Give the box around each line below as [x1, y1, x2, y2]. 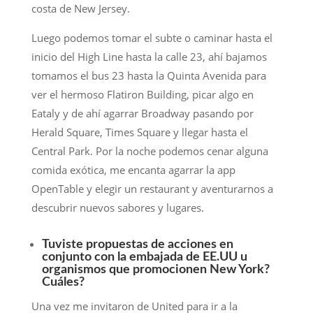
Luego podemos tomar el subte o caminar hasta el [31, 31, 272, 45]
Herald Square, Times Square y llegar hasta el [31, 125, 248, 140]
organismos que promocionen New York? [41, 263, 270, 277]
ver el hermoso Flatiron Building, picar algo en [31, 87, 254, 102]
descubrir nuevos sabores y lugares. [31, 201, 204, 215]
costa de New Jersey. [31, 1, 130, 16]
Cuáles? [41, 276, 85, 289]
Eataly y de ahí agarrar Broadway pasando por [31, 106, 254, 121]
